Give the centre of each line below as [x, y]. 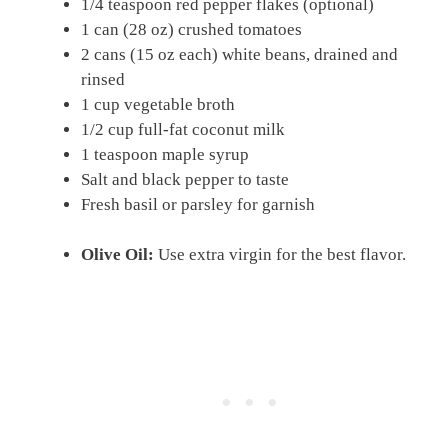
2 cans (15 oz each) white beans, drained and [239, 54]
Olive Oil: [117, 254]
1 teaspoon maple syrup [165, 154]
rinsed [103, 79]
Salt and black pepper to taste [185, 179]
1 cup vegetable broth [158, 104]
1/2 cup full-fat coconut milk [183, 129]
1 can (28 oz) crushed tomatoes [191, 29]
